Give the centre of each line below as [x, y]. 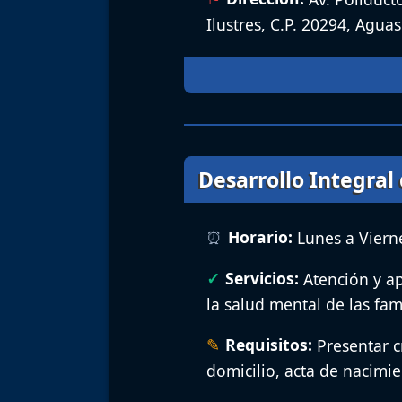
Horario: [260, 237]
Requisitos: [268, 345]
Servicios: [262, 279]
